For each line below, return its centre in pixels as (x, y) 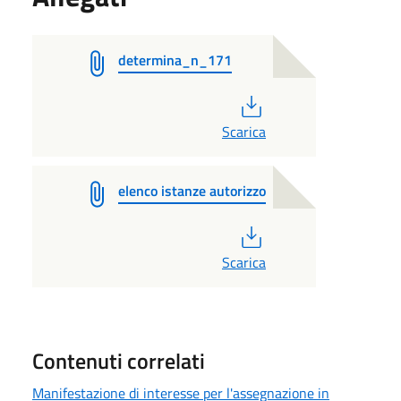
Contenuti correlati (119, 360)
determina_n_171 (175, 60)
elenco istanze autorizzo (192, 190)
